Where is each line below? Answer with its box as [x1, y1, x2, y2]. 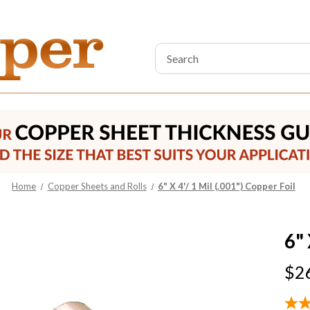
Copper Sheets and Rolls [47, 180, 147, 192]
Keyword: [155, 60, 201, 74]
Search [155, 44, 187, 57]
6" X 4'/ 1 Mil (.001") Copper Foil [157, 180, 295, 192]
